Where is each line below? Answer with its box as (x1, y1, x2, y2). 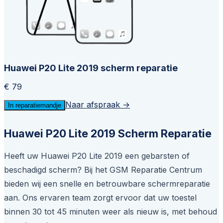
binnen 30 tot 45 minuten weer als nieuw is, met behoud (4, 206, 217, 217)
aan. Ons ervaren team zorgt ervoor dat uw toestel (4, 192, 197, 203)
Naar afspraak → (65, 99, 130, 110)
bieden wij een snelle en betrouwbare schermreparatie (4, 178, 210, 189)
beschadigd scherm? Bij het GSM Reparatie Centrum (4, 164, 202, 175)
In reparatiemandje (8, 101, 61, 109)
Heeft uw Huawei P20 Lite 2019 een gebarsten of (4, 150, 190, 161)
